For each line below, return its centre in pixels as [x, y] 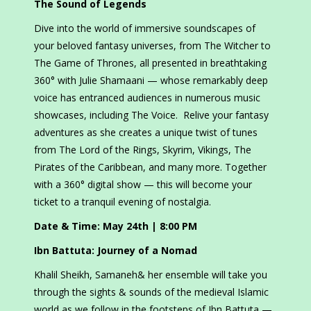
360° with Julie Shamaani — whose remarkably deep [151, 81]
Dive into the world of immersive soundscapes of [145, 28]
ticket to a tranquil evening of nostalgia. [123, 202]
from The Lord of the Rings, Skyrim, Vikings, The [143, 150]
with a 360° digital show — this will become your [143, 185]
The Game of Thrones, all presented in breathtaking [150, 63]
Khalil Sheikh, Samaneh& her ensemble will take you [151, 275]
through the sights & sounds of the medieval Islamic [151, 292]
